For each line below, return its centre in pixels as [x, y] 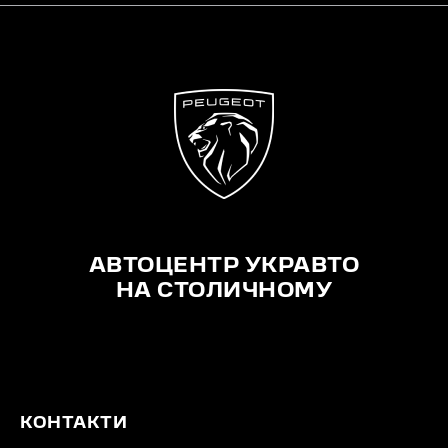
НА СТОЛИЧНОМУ [224, 292]
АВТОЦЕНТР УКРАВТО [224, 267]
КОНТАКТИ [73, 424]
